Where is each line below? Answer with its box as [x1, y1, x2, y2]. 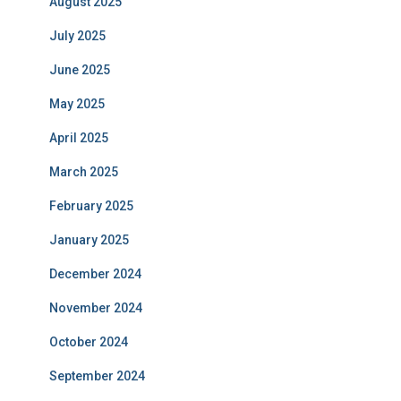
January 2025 [49, 233, 129, 247]
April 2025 [49, 131, 108, 145]
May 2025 [49, 97, 105, 111]
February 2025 [49, 199, 133, 213]
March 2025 [49, 165, 118, 179]
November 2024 [49, 301, 142, 315]
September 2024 [49, 369, 145, 383]
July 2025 [49, 29, 106, 43]
